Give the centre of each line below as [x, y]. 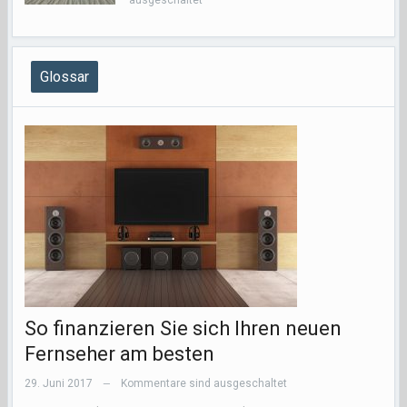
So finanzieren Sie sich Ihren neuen [183, 328]
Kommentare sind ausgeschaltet [204, 383]
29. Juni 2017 [59, 383]
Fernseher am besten [119, 353]
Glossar [65, 76]
